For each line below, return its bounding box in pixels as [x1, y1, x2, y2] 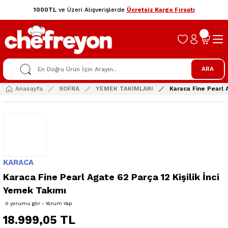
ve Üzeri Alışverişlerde [56, 6, 127, 13]
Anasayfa [15, 85, 43, 93]
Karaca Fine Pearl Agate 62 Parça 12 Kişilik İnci [3, 171, 219, 182]
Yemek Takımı [3, 184, 66, 195]
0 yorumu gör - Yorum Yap [5, 200, 72, 206]
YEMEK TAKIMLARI [96, 85, 153, 93]
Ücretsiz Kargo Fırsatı [126, 6, 195, 13]
